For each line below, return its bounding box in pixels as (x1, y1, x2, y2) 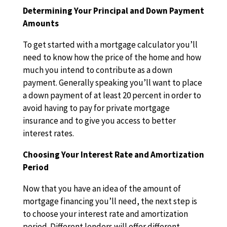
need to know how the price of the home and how (22, 52, 201, 63)
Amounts (22, 18, 59, 29)
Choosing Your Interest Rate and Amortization (22, 149, 204, 160)
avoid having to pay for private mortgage (22, 102, 170, 113)
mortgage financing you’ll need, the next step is (22, 196, 197, 207)
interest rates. (22, 128, 74, 139)
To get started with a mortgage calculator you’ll (22, 39, 198, 50)
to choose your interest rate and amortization (22, 208, 188, 219)
